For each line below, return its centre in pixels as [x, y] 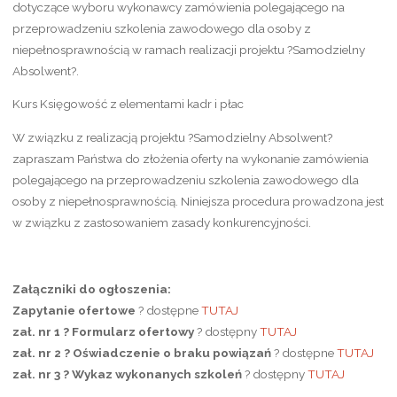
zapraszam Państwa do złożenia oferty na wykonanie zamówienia [190, 158]
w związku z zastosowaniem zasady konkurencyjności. [161, 222]
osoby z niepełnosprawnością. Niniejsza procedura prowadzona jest [198, 201]
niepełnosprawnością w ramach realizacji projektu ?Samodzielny [188, 49]
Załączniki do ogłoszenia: [91, 288]
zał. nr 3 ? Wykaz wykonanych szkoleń [127, 374]
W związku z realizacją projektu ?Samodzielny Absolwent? [172, 137]
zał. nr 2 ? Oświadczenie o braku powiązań [141, 352]
